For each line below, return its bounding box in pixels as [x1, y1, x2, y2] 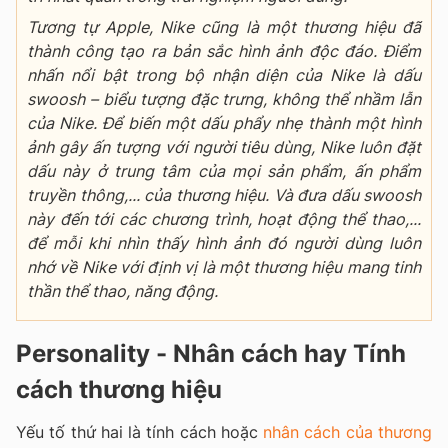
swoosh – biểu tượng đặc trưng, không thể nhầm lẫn [27, 88, 421, 109]
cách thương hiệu [16, 374, 222, 404]
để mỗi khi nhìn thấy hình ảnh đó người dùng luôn [27, 232, 421, 253]
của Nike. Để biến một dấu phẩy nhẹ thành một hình [27, 112, 421, 133]
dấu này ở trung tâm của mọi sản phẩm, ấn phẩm [27, 160, 421, 181]
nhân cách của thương [263, 421, 433, 442]
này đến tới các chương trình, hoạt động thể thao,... [27, 208, 421, 229]
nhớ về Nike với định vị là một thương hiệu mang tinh [27, 256, 421, 277]
